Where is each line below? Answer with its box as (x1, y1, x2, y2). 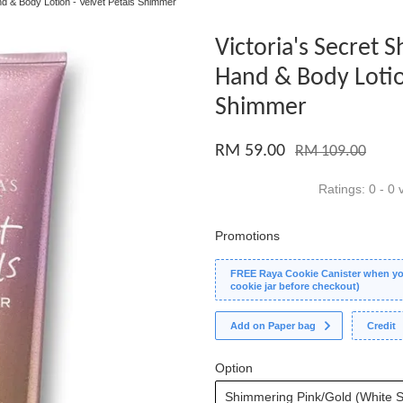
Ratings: (318, 182, 369, 196)
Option (215, 361, 253, 375)
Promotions (215, 228, 280, 243)
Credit (367, 320, 397, 331)
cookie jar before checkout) (230, 281, 360, 291)
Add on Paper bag (230, 320, 316, 331)
